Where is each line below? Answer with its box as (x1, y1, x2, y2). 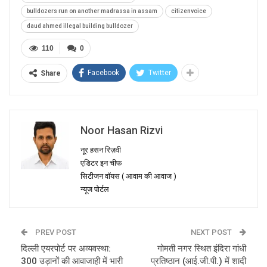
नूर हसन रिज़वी (80, 145, 121, 155)
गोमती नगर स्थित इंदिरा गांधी (157, 243, 246, 254)
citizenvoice (171, 8, 206, 15)
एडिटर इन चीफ (80, 159, 122, 168)
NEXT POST (191, 228, 234, 237)
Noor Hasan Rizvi (80, 124, 163, 137)
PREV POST (33, 228, 76, 237)
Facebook (88, 69, 119, 77)
